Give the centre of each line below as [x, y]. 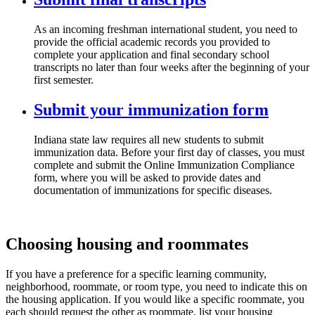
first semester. [64, 80]
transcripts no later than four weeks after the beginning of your [172, 67]
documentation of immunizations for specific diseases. [153, 191]
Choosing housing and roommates [127, 244]
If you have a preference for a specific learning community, [136, 274]
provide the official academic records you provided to [152, 42]
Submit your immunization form [151, 110]
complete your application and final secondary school [152, 55]
